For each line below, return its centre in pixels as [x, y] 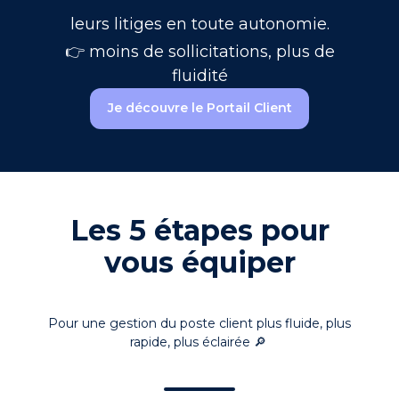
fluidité [199, 75]
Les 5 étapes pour [199, 231]
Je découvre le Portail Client [199, 108]
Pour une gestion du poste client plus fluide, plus [199, 324]
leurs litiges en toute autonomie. [199, 24]
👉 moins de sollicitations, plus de [199, 51]
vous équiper [199, 263]
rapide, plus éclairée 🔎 [199, 342]
